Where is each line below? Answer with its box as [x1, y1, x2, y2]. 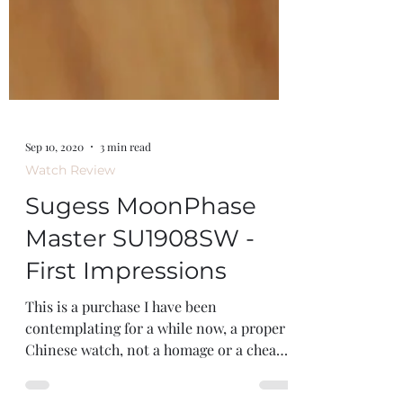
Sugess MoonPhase [25, 282, 256, 311]
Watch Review [25, 252, 115, 269]
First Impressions [25, 346, 227, 376]
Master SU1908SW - [25, 314, 255, 344]
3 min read [100, 229, 151, 245]
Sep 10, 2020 [25, 229, 84, 245]
